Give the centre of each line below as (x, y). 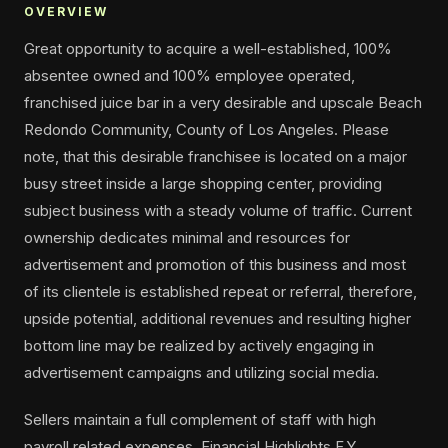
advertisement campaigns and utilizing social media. (201, 372)
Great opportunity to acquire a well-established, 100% (208, 48)
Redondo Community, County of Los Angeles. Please (206, 129)
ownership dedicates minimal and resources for (187, 237)
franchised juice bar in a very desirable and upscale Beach (223, 102)
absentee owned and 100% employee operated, (189, 75)
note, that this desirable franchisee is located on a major (215, 156)
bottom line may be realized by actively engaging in (199, 345)
